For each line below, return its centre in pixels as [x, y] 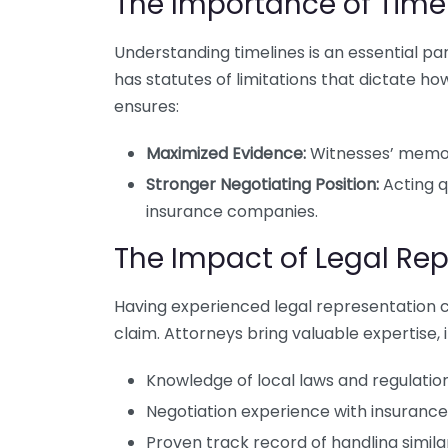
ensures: [146, 106]
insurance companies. [232, 211]
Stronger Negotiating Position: [262, 184]
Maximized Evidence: [226, 153]
